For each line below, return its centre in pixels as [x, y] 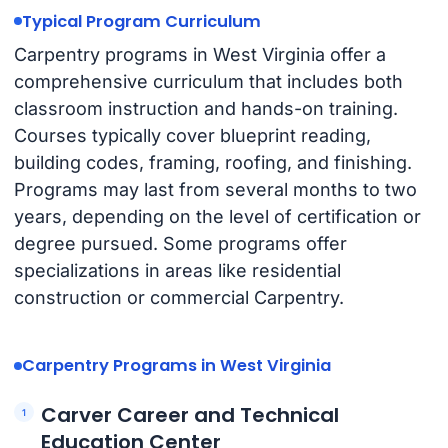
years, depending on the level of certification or [217, 217]
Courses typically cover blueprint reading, [192, 136]
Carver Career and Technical [190, 415]
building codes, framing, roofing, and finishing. [212, 163]
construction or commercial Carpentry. [178, 298]
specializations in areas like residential [177, 271]
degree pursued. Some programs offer [180, 244]
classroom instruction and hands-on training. [205, 109]
